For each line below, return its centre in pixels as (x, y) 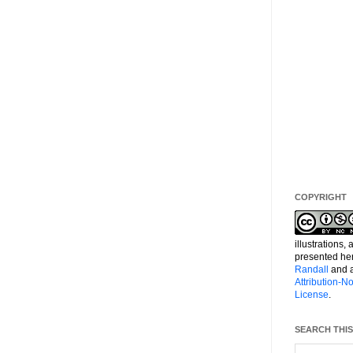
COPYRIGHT (321, 197)
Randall (312, 269)
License (312, 294)
